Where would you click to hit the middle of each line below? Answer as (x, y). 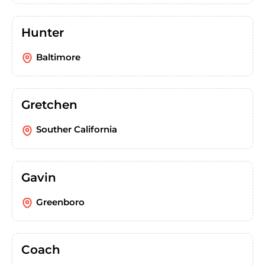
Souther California (77, 130)
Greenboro (60, 202)
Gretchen (49, 105)
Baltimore (58, 57)
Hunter (43, 32)
